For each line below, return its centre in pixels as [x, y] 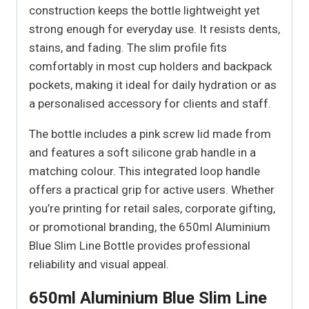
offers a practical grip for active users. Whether [152, 190]
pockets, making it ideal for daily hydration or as [153, 85]
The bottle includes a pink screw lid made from [150, 134]
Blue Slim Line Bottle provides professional [140, 246]
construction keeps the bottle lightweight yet [144, 11]
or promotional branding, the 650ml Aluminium [150, 227]
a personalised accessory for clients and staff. [150, 104]
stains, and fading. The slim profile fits [128, 48]
